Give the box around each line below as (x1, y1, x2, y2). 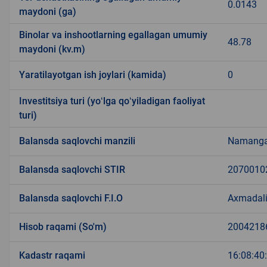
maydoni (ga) (19, 6, 76, 18)
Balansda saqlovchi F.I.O (19, 193, 123, 204)
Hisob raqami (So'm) (19, 221, 107, 233)
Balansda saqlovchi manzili (19, 135, 135, 147)
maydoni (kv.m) (19, 44, 85, 55)
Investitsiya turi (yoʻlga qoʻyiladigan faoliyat (19, 95, 205, 107)
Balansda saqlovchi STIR (19, 164, 125, 176)
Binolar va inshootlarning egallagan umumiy (19, 29, 207, 41)
